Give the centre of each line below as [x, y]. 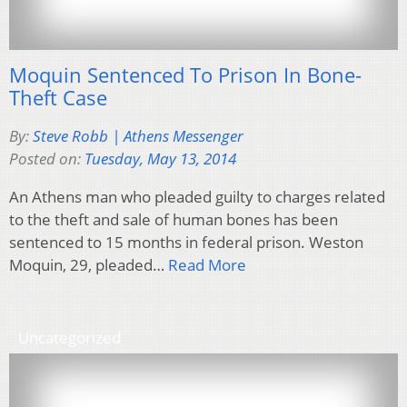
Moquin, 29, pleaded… [89, 264]
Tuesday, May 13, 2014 [160, 158]
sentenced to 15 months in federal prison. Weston [186, 242]
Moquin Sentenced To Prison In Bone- [185, 74]
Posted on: [47, 158]
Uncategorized [69, 337]
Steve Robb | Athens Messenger [138, 135]
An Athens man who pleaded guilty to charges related [197, 196]
